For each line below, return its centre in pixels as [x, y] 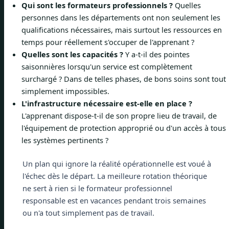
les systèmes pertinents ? [65, 140]
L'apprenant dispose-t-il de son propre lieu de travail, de [119, 116]
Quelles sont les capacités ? [72, 54]
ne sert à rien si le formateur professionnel [97, 188]
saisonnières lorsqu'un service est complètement [107, 67]
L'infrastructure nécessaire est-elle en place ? [107, 104]
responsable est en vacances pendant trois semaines [114, 201]
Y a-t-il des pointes [156, 54]
